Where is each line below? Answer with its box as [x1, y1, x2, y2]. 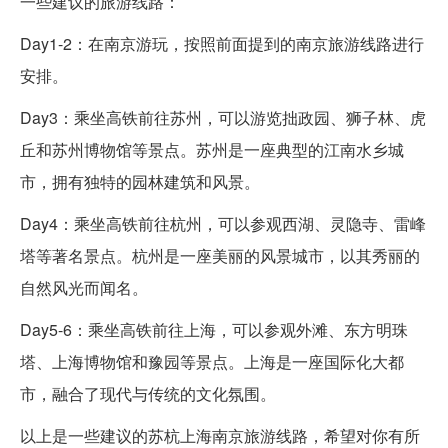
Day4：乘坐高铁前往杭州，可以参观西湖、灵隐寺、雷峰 [20, 212, 426, 236]
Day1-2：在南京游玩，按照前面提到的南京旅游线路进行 [20, 32, 424, 56]
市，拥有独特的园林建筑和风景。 [20, 170, 260, 194]
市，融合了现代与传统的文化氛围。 [20, 382, 276, 406]
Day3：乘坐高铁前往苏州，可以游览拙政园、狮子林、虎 [20, 106, 426, 130]
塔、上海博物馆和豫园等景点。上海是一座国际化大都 [20, 350, 404, 374]
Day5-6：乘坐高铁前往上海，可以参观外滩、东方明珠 [20, 318, 408, 342]
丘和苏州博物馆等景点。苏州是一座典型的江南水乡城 [20, 138, 404, 162]
